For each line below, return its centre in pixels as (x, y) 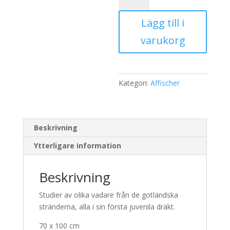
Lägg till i (163, 23)
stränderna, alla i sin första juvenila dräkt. (107, 207)
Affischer (165, 83)
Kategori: (135, 83)
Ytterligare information (77, 146)
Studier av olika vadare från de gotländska (108, 195)
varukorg (163, 40)
